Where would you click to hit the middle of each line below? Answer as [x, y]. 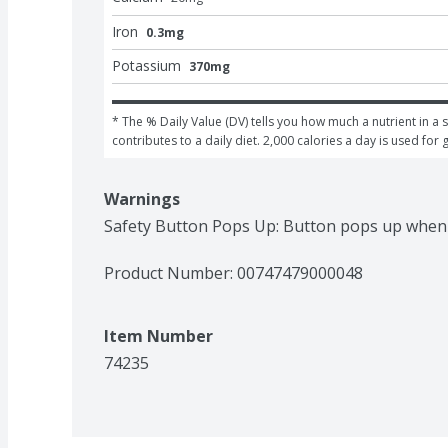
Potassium [146, 65]
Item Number [158, 335]
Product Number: [170, 272]
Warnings [142, 198]
